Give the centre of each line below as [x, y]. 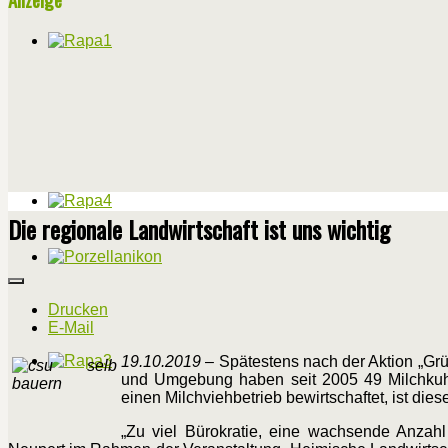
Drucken [78, 310]
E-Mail [71, 328]
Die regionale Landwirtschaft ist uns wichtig [199, 229]
